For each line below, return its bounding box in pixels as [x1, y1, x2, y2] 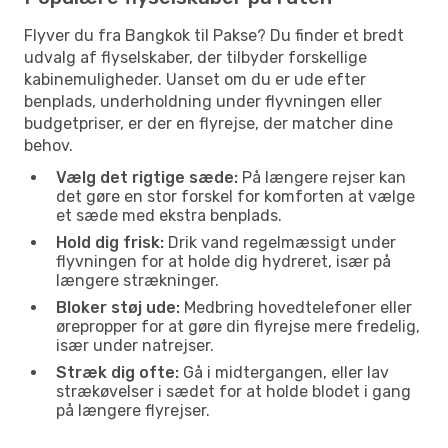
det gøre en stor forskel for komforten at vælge [56, 186, 415, 206]
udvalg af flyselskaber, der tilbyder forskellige [24, 47, 367, 67]
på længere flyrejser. [56, 400, 210, 420]
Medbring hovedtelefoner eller [180, 297, 412, 317]
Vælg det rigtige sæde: [56, 167, 238, 187]
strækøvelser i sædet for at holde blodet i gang [56, 381, 411, 401]
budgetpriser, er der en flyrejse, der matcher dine [24, 113, 393, 133]
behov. [24, 135, 73, 155]
